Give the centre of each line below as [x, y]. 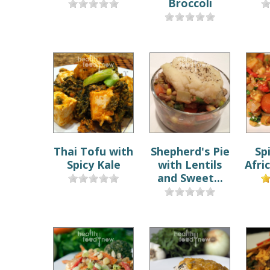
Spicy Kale [93, 164]
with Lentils [190, 164]
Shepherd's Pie [190, 151]
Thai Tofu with [94, 151]
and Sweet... [190, 177]
